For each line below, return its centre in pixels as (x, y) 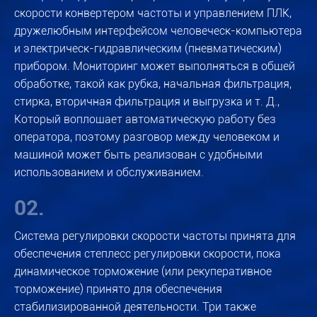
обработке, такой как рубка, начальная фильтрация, (153, 84)
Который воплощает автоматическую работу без (145, 120)
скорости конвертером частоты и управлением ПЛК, (153, 13)
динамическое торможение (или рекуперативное (143, 272)
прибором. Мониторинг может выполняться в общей (155, 67)
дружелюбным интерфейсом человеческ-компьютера (158, 31)
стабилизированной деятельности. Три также (135, 307)
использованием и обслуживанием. (109, 173)
